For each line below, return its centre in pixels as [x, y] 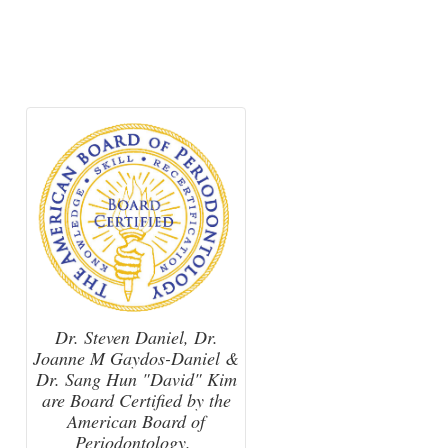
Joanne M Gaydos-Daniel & [136, 357]
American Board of [136, 420]
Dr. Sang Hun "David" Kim [136, 378]
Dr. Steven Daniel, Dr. [136, 336]
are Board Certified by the [136, 399]
